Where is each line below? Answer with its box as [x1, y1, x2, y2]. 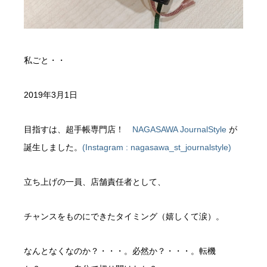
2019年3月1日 [24, 90, 77, 100]
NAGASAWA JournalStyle [132, 125, 229, 135]
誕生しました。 [24, 142, 82, 153]
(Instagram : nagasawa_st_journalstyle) [82, 142, 231, 153]
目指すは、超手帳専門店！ [24, 125, 132, 135]
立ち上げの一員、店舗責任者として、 [24, 177, 166, 187]
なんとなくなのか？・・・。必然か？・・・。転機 [24, 246, 216, 256]
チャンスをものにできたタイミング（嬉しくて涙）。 [24, 212, 224, 222]
